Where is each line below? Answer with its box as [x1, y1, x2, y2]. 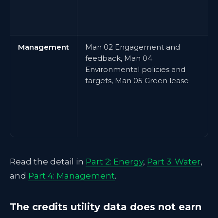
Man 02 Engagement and [85, 42, 180, 52]
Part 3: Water [147, 157, 200, 166]
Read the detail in [10, 157, 86, 166]
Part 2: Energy [86, 157, 143, 166]
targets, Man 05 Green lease [85, 76, 189, 85]
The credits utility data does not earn [10, 201, 201, 213]
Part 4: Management [28, 171, 115, 181]
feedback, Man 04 [85, 54, 152, 63]
